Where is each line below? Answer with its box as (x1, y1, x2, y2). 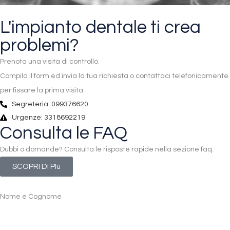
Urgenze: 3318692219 (11, 114, 85, 122)
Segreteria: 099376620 (11, 101, 88, 108)
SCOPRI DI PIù (12, 163, 61, 171)
